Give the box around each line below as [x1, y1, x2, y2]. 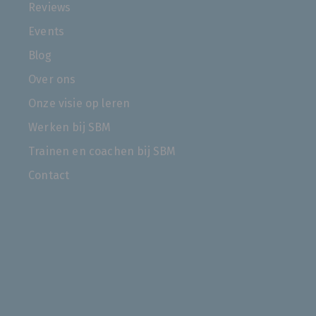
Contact [28, 168, 70, 182]
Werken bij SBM [28, 120, 111, 134]
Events [28, 24, 65, 38]
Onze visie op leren [28, 96, 130, 110]
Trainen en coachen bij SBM [28, 144, 176, 158]
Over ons [28, 72, 76, 86]
